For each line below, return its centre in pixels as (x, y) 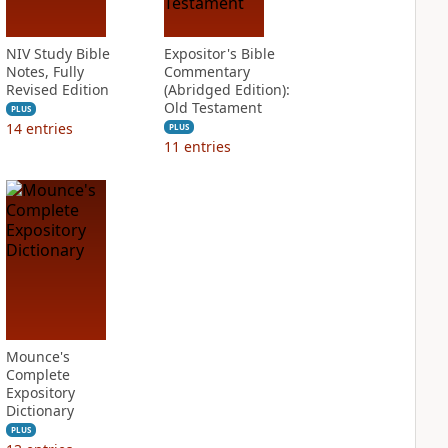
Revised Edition (57, 89)
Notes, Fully (44, 71)
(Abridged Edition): (226, 89)
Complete (37, 374)
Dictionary (39, 410)
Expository (40, 392)
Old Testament (212, 107)
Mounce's (37, 356)
